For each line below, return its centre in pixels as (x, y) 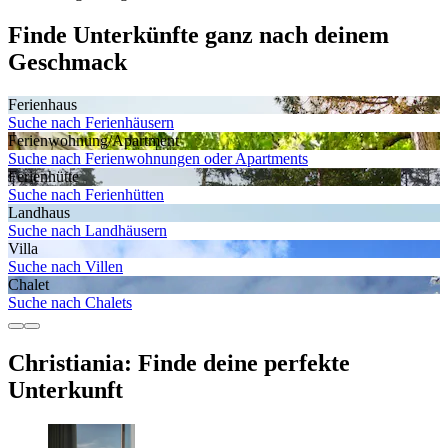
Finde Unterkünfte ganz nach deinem (198, 34)
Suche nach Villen (65, 266)
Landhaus (39, 212)
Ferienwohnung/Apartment (93, 140)
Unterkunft (65, 389)
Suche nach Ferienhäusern (91, 122)
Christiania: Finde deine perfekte (179, 362)
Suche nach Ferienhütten (86, 194)
